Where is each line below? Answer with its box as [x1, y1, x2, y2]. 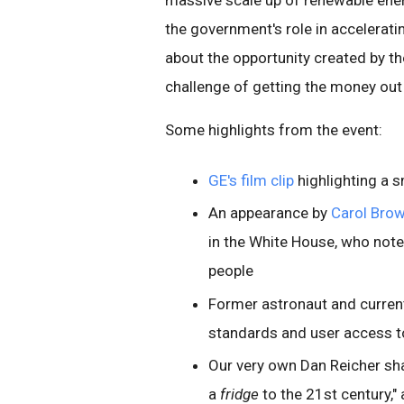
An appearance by [208, 204, 331, 223]
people [208, 262, 253, 280]
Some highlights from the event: [165, 121, 382, 139]
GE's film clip [208, 171, 294, 189]
